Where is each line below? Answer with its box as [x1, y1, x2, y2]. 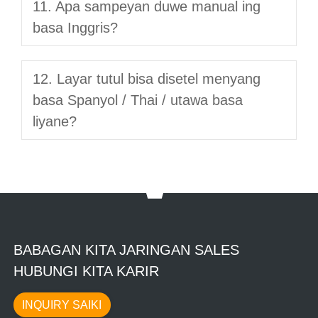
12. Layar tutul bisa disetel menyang [33, 70, 261, 87]
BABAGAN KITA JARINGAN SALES [13, 241, 239, 258]
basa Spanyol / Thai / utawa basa [33, 92, 243, 108]
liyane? [33, 113, 77, 129]
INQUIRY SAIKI [22, 298, 102, 311]
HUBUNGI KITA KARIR [13, 263, 159, 279]
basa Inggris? [33, 19, 118, 35]
